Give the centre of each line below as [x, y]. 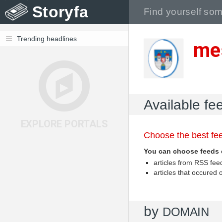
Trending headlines [47, 39]
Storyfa [60, 12]
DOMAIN [186, 212]
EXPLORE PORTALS [64, 124]
